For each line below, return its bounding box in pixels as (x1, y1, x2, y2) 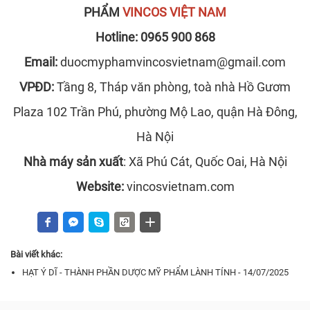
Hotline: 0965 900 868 (95, 30, 215, 45)
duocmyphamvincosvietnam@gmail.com (60, 55, 286, 70)
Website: (75, 179, 127, 194)
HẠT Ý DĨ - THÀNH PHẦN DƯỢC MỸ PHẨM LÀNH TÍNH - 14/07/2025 (22, 267, 289, 278)
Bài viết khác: (10, 249, 62, 260)
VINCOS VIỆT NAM (122, 5, 226, 20)
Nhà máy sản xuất (23, 154, 123, 170)
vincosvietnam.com (126, 179, 235, 194)
